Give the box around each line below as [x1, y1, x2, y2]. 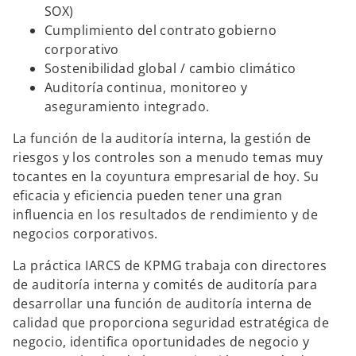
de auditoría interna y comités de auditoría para [13, 276, 318, 293]
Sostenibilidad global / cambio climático [44, 60, 296, 77]
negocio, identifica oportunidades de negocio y [13, 333, 310, 350]
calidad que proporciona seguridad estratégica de [13, 314, 330, 331]
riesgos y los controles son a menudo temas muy [13, 149, 323, 166]
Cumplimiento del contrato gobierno [44, 21, 277, 39]
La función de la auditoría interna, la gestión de [13, 130, 311, 147]
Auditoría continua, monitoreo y [44, 79, 248, 96]
